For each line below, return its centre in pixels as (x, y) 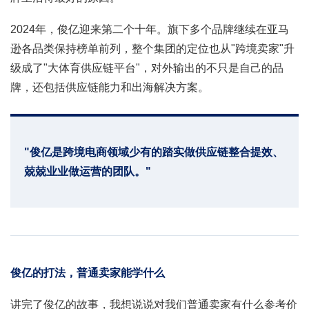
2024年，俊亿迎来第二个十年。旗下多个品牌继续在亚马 (150, 29)
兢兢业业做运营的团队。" (88, 171)
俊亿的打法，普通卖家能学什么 (88, 272)
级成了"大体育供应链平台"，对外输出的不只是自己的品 (147, 68)
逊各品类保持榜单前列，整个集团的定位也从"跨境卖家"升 (152, 48)
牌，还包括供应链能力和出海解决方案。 (110, 87)
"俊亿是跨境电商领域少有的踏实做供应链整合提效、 (154, 152)
